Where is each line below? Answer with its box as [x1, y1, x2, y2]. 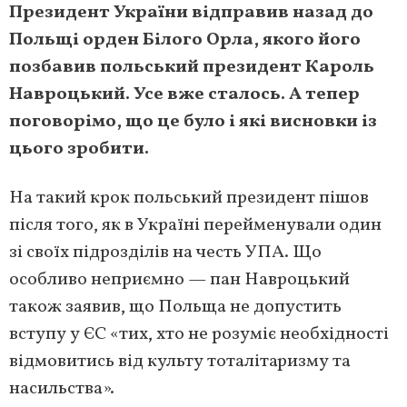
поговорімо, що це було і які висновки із [9, 109, 377, 135]
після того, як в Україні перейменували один [9, 213, 382, 239]
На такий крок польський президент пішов [9, 185, 369, 212]
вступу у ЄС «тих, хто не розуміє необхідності [9, 322, 389, 348]
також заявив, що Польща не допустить [9, 294, 342, 321]
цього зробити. [9, 136, 149, 163]
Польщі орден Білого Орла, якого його [9, 27, 361, 54]
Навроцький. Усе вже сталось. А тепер [9, 82, 360, 108]
